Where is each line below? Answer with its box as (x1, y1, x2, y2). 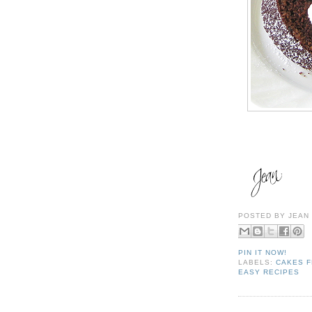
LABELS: (238, 258, 276, 266)
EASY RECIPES (238, 267, 300, 276)
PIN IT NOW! (238, 248, 288, 256)
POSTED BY (238, 211, 289, 219)
